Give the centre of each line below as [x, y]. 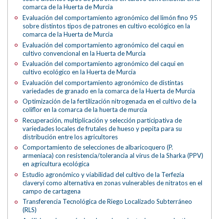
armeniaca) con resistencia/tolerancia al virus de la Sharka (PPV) [113, 156]
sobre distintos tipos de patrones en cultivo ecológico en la [107, 26]
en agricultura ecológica [56, 164]
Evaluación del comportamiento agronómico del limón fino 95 [110, 17]
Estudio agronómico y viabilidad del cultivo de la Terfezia [104, 174]
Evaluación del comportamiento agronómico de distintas [103, 82]
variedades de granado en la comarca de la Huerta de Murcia [109, 91]
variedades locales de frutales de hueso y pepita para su [102, 128]
